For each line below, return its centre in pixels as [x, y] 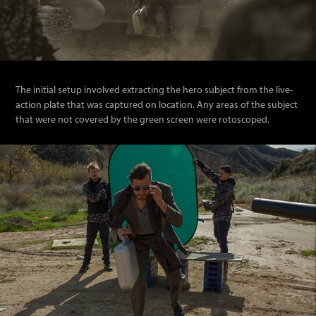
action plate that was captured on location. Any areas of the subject [157, 105]
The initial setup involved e [72, 90]
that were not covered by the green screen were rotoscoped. [143, 120]
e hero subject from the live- [235, 90]
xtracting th [152, 90]
